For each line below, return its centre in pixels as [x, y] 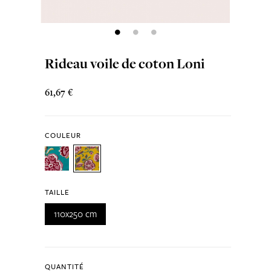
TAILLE [57, 192]
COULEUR [63, 135]
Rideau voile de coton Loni [125, 64]
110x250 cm [75, 214]
